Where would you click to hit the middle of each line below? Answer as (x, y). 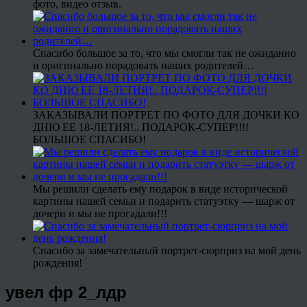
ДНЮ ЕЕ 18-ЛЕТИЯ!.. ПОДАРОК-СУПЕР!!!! (141, 127)
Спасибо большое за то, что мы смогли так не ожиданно (164, 53)
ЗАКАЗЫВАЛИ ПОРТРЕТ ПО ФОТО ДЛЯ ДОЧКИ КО (166, 114)
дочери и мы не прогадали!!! (100, 213)
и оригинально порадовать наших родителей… (144, 65)
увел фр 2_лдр (66, 292)
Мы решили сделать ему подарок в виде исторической (160, 188)
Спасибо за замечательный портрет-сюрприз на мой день (167, 250)
